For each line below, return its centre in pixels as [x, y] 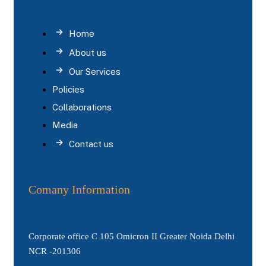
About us [88, 52]
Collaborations [82, 107]
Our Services [95, 71]
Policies [68, 89]
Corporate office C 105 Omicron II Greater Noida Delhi [132, 236]
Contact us [91, 144]
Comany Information [79, 189]
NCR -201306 [55, 251]
